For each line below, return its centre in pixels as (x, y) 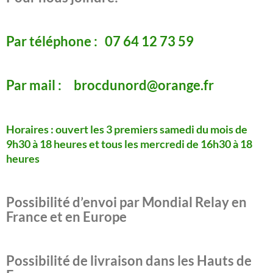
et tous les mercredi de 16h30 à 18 (171, 144)
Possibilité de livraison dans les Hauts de (129, 260)
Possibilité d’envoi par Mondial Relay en (126, 202)
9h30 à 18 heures (47, 144)
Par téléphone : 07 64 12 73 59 (100, 41)
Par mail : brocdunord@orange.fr (110, 85)
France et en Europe (66, 216)
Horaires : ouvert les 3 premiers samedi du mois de (127, 129)
